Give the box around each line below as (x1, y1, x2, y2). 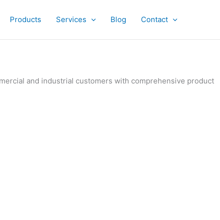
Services (56, 14, 86, 24)
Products (10, 14, 41, 24)
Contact (141, 14, 168, 24)
